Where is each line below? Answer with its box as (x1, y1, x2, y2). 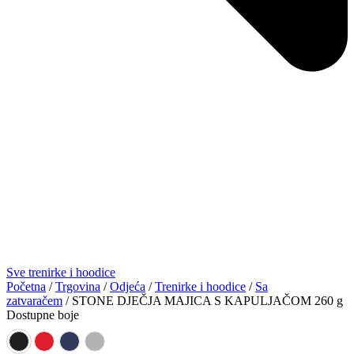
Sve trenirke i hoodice (6, 265, 115, 279)
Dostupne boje (6, 307, 79, 322)
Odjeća (110, 279, 145, 293)
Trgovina (55, 279, 100, 293)
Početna (6, 279, 46, 293)
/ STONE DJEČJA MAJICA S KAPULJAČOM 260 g (62, 293, 343, 307)
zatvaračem (6, 293, 62, 307)
